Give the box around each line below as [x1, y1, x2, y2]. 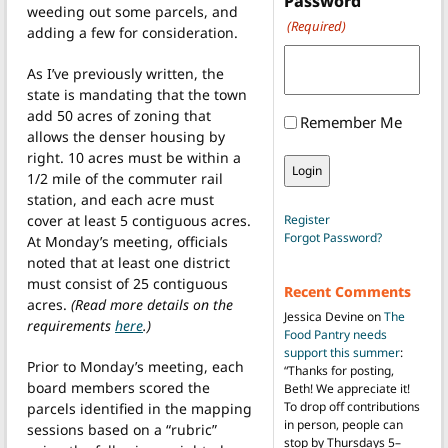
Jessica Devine [283, 308, 364, 326]
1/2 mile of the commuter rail [27, 169, 223, 189]
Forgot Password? [283, 229, 382, 247]
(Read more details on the [71, 295, 233, 315]
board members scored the [27, 378, 210, 398]
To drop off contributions [283, 398, 420, 416]
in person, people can [283, 416, 403, 434]
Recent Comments [283, 282, 411, 302]
